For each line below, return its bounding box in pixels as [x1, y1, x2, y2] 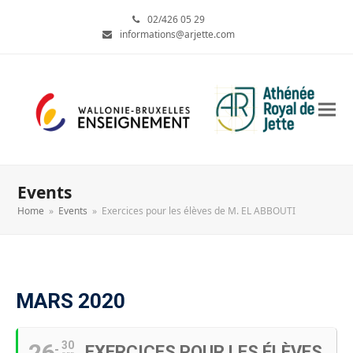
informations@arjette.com [120, 28, 235, 41]
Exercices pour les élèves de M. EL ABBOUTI [102, 204, 296, 217]
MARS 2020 [16, 289, 125, 313]
